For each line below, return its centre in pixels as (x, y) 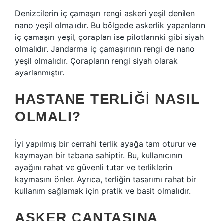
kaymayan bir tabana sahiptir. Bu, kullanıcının (98, 155)
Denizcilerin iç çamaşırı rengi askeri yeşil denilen (105, 13)
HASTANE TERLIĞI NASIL (107, 99)
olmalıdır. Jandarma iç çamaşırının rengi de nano (105, 49)
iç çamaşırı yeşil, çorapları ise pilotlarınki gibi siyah (109, 37)
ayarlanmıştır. (39, 73)
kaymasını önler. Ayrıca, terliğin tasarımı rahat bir (106, 179)
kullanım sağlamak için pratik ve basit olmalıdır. (103, 191)
